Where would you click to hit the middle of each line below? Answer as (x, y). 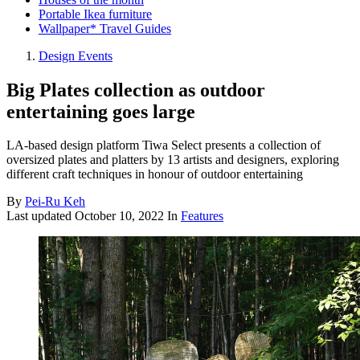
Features (202, 216)
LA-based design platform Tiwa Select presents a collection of (164, 145)
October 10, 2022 (119, 216)
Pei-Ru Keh (55, 202)
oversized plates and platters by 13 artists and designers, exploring (173, 160)
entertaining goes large (101, 111)
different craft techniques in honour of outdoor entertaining (155, 174)
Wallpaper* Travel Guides (105, 28)
